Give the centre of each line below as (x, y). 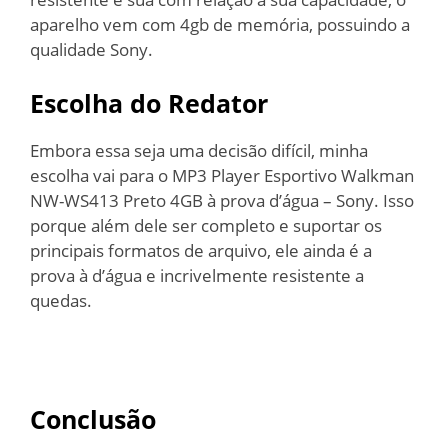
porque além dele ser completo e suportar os (206, 225)
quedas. (61, 300)
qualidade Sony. (91, 49)
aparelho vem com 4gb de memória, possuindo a (220, 24)
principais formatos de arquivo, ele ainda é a (201, 250)
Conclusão (93, 418)
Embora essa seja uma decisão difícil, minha (199, 150)
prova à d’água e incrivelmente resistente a (197, 275)
